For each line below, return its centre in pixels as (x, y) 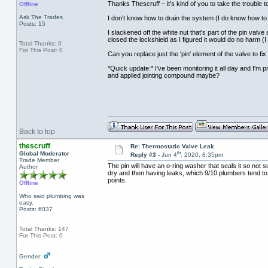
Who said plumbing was (51, 196)
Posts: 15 (32, 24)
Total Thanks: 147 (44, 229)
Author (28, 167)
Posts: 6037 (36, 209)
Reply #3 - (146, 155)
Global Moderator (44, 153)
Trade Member (39, 160)
